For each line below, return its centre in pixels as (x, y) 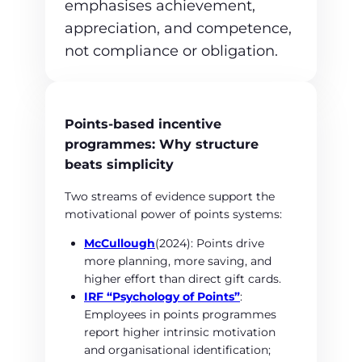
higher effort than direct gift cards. (183, 279)
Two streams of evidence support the (170, 197)
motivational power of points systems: (173, 215)
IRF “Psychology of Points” (162, 297)
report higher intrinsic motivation (180, 333)
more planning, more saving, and (178, 261)
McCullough (120, 244)
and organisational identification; (177, 350)
